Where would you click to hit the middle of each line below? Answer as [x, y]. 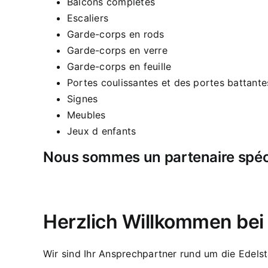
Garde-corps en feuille [119, 66]
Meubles [86, 115]
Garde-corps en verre [117, 50]
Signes [83, 98]
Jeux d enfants [102, 131]
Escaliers [88, 18]
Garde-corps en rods [116, 34]
